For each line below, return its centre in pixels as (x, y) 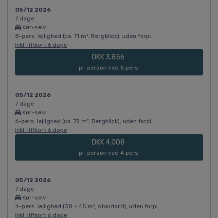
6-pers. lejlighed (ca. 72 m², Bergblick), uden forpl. (84, 121)
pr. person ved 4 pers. (109, 153)
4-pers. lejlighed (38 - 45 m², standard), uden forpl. (87, 207)
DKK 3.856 (109, 57)
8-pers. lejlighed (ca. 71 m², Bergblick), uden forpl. (84, 36)
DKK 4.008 (109, 143)
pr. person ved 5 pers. (109, 68)
